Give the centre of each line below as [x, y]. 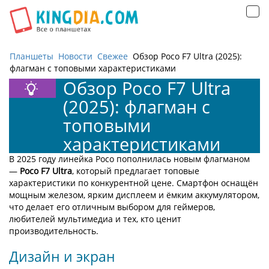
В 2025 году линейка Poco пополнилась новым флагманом [129, 159]
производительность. [54, 231]
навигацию [171, 18]
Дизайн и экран [62, 256]
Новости [75, 56]
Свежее [113, 56]
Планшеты [32, 56]
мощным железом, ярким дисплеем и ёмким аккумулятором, [134, 195]
